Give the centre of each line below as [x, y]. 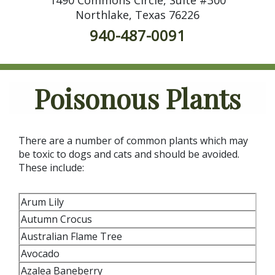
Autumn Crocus [58, 219]
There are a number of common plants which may [133, 140]
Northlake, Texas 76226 [137, 14]
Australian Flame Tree [73, 236]
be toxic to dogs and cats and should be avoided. [129, 154]
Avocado [41, 253]
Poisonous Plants [137, 98]
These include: [51, 167]
